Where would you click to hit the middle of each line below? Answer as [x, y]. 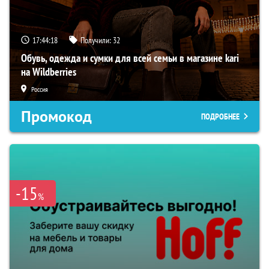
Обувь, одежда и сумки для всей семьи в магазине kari [130, 58]
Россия [40, 89]
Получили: [97, 40]
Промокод [56, 116]
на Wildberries [49, 71]
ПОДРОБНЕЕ [220, 116]
